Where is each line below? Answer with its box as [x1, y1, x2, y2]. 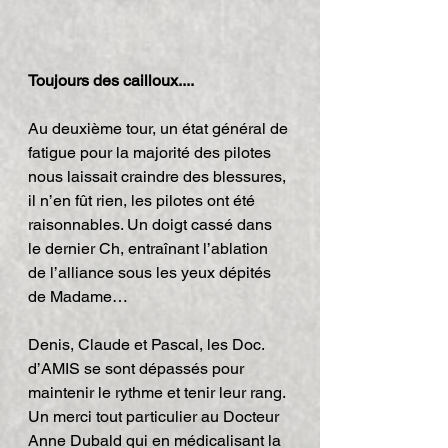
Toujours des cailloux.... [28, 70, 194, 90]
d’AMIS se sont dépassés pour [28, 358, 248, 378]
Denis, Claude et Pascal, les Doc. [28, 334, 268, 354]
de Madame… [28, 286, 128, 306]
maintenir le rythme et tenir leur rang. [28, 382, 286, 402]
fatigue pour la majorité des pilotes [28, 142, 275, 162]
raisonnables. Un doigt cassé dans [28, 214, 276, 234]
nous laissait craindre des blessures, [28, 166, 290, 186]
